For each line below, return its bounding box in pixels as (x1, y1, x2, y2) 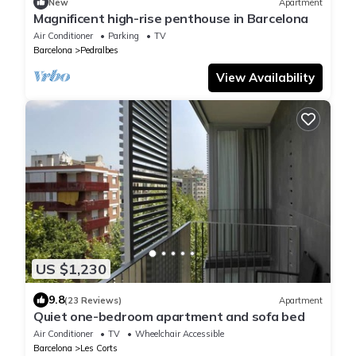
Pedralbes (80, 44, 118, 56)
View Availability (216, 70, 315, 86)
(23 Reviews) (64, 294, 122, 306)
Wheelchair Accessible (135, 328, 224, 340)
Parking (108, 30, 139, 42)
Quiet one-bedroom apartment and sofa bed (33, 308, 305, 325)
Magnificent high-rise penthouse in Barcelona (33, 10, 308, 27)
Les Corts (80, 342, 118, 354)
